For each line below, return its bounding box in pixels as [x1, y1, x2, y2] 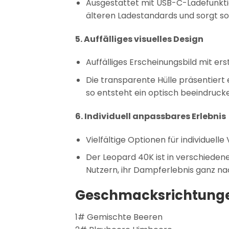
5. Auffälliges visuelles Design [75, 33, 203, 45]
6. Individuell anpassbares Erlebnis [75, 110, 226, 122]
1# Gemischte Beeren [75, 211, 163, 223]
